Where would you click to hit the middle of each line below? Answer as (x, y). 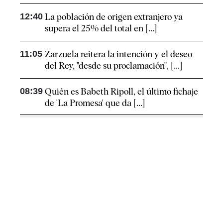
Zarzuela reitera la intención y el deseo (118, 54)
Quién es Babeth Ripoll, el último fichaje (121, 92)
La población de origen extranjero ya (114, 17)
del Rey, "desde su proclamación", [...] (113, 66)
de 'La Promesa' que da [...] (95, 103)
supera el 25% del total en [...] (101, 28)
